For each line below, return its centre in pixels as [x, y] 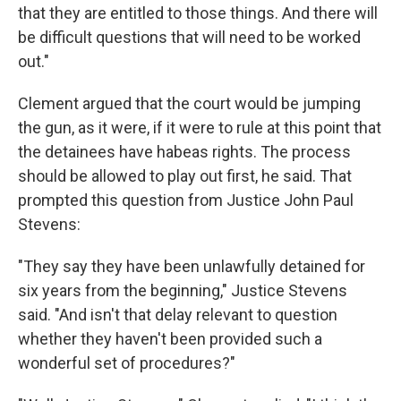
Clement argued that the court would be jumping [189, 103]
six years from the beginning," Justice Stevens [183, 290]
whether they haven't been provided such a [170, 339]
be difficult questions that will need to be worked [189, 37]
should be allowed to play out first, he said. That [185, 176]
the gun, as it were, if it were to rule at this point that [200, 128]
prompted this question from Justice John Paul [186, 200]
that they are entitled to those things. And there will [198, 13]
